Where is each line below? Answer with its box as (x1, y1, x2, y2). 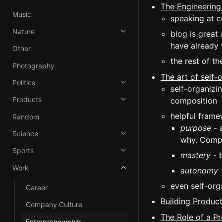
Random (12, 112, 39, 121)
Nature (12, 27, 35, 36)
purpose (180, 122, 211, 133)
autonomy (180, 166, 218, 176)
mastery (180, 150, 211, 160)
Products (12, 95, 42, 104)
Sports (12, 146, 34, 155)
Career (26, 183, 48, 192)
